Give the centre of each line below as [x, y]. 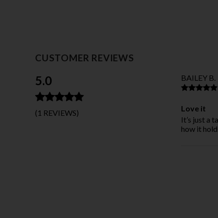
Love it [193, 108]
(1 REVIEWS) [57, 112]
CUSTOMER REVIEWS [85, 57]
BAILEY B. [198, 77]
